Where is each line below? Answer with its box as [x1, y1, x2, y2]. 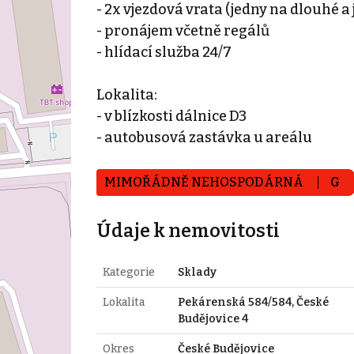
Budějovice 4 [177, 311, 248, 326]
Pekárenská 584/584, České [177, 295, 329, 309]
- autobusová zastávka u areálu [96, 128, 312, 146]
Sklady [177, 265, 217, 279]
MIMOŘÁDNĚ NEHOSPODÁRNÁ [104, 174, 306, 190]
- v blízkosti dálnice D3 [96, 107, 247, 125]
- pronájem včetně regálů [96, 21, 269, 40]
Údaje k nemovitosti [96, 219, 280, 242]
